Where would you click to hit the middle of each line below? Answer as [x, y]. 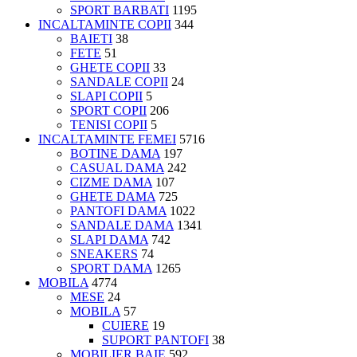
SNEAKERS [104, 253]
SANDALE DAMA [122, 225]
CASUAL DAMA [117, 167]
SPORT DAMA [111, 268]
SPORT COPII [108, 110]
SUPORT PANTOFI [155, 339]
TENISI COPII [109, 124]
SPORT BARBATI [120, 10]
